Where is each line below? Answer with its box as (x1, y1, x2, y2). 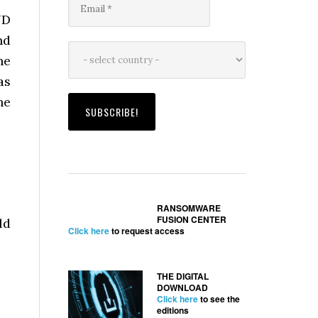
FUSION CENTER (157, 213, 226, 226)
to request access (109, 224, 185, 237)
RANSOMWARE (157, 202, 221, 214)
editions (157, 304, 189, 317)
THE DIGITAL (157, 270, 209, 283)
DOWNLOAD (157, 281, 208, 294)
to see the (198, 292, 240, 305)
